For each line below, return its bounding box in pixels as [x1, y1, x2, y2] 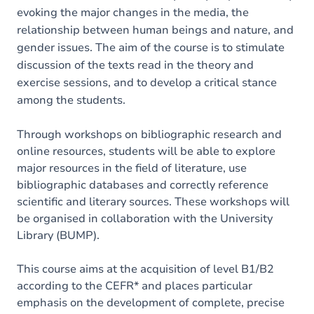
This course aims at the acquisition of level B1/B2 [17, 261, 274, 277]
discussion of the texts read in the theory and [17, 57, 254, 73]
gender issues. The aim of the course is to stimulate [17, 40, 285, 55]
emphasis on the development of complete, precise [17, 295, 285, 310]
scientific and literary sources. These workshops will [17, 194, 289, 210]
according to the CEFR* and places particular [17, 278, 252, 294]
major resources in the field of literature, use [17, 161, 247, 176]
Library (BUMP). [17, 228, 100, 243]
